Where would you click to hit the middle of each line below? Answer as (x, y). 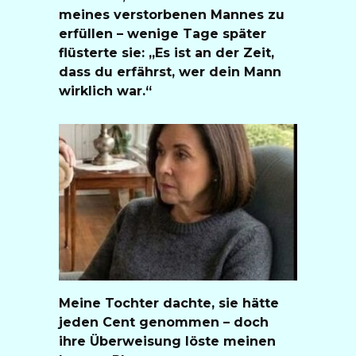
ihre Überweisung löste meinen (167, 341)
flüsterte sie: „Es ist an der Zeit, (166, 52)
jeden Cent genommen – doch (164, 322)
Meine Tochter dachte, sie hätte (169, 303)
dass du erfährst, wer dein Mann (170, 72)
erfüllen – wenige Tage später (163, 33)
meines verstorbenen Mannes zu (172, 14)
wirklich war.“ (105, 91)
